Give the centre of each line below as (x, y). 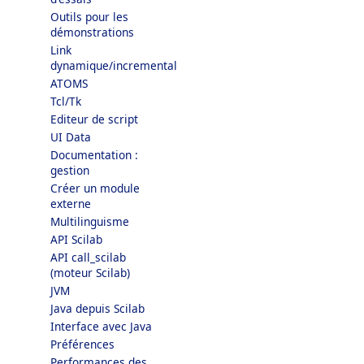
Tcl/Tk (66, 101)
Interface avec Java (101, 326)
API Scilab (76, 239)
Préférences (82, 344)
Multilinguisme (90, 221)
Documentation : (94, 155)
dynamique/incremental (114, 65)
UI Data (71, 137)
